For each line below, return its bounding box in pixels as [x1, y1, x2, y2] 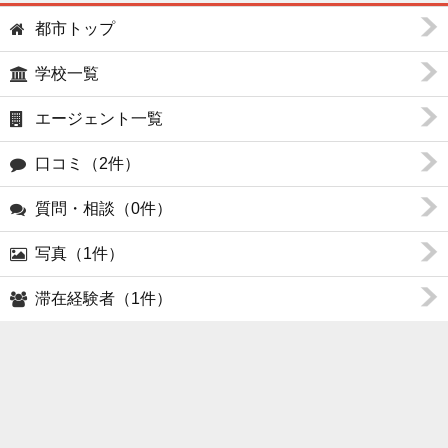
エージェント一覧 [35, 110, 163, 127]
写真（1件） [35, 245, 124, 262]
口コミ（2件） [35, 155, 140, 172]
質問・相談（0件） [35, 200, 172, 217]
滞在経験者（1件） [35, 290, 172, 307]
